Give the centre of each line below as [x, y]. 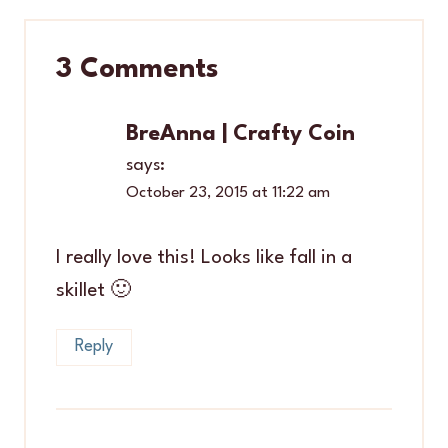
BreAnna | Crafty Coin [240, 134]
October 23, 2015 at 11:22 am [228, 192]
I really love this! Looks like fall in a [204, 257]
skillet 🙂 [93, 290]
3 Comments [137, 69]
